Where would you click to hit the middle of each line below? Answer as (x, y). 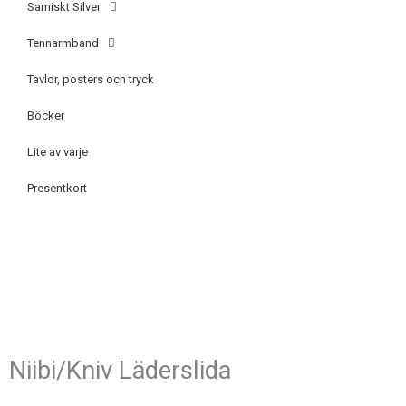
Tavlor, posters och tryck (91, 79)
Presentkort (57, 188)
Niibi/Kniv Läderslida (120, 370)
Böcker (46, 115)
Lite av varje (58, 151)
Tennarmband (63, 43)
